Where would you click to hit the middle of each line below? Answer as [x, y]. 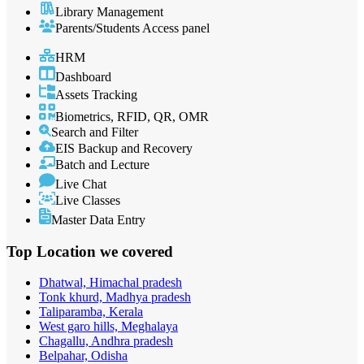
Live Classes [88, 200]
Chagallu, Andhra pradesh [106, 341]
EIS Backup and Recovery [124, 148]
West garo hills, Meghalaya [108, 327]
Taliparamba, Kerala [91, 312]
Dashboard [83, 77]
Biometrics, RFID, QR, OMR [132, 116]
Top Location [53, 251]
